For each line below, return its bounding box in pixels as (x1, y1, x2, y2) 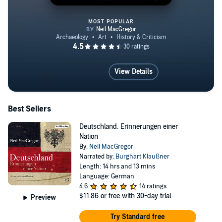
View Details (114, 67, 153, 76)
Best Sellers (8, 104, 51, 114)
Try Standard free (111, 213, 165, 221)
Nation (79, 132, 98, 141)
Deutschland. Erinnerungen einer (79, 122, 178, 131)
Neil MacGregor (89, 143, 133, 151)
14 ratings (139, 182, 166, 190)
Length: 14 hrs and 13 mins (79, 163, 155, 170)
